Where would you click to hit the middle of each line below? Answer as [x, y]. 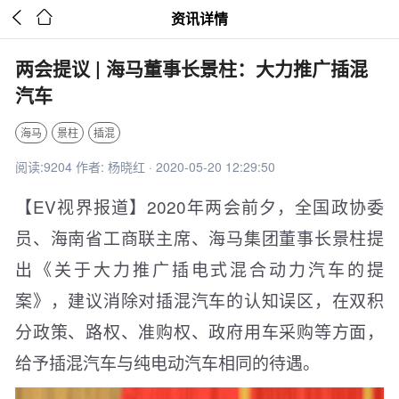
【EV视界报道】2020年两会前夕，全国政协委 [199, 206]
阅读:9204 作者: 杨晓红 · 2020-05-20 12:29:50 [145, 167]
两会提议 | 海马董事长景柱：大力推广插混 [191, 68]
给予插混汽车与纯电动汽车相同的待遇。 [167, 362]
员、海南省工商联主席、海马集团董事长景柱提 [199, 237]
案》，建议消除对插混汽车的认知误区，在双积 [199, 300]
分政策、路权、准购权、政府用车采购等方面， [199, 331]
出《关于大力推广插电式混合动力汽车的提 [199, 269]
